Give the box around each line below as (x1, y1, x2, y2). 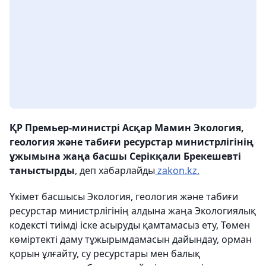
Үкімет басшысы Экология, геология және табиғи (9, 190, 238, 204)
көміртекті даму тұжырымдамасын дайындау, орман (9, 233, 252, 246)
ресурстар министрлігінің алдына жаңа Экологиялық (9, 204, 256, 218)
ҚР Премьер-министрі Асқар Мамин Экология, (9, 121, 244, 135)
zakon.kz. (155, 164, 199, 178)
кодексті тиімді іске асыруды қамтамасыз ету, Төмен (9, 218, 250, 232)
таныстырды (9, 164, 75, 178)
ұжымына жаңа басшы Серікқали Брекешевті (9, 150, 241, 163)
